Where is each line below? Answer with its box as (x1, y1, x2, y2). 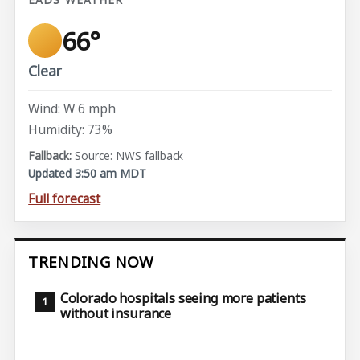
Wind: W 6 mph (28, 100, 117, 118)
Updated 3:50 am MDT (28, 166, 147, 182)
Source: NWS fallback (75, 148, 184, 164)
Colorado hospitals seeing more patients (59, 289, 306, 307)
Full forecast (28, 190, 101, 208)
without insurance (59, 305, 172, 322)
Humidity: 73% (28, 120, 113, 138)
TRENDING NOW (28, 252, 154, 273)
